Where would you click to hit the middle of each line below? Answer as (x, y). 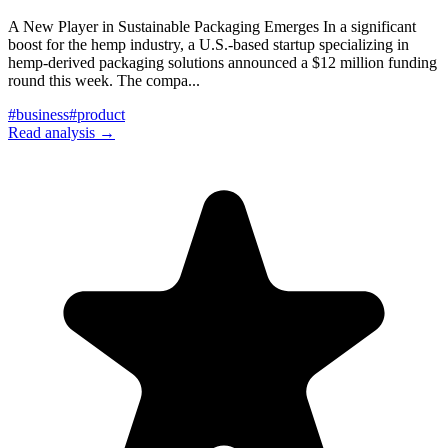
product (101, 115)
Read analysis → (61, 133)
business (42, 115)
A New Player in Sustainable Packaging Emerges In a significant (212, 27)
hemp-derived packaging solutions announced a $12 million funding (222, 63)
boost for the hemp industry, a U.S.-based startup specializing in (208, 45)
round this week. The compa (98, 81)
